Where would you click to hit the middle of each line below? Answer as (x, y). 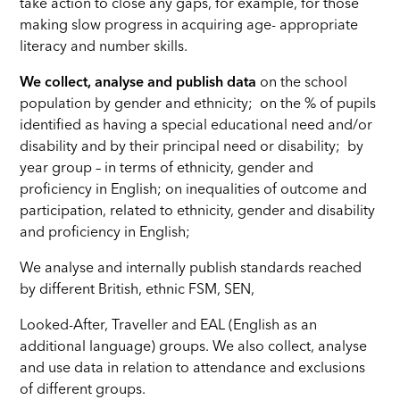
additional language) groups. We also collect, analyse (194, 348)
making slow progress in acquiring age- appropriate (189, 26)
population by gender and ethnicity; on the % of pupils (198, 105)
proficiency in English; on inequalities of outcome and (194, 191)
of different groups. (83, 391)
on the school (302, 83)
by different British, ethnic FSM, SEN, (137, 291)
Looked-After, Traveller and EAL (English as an (169, 326)
